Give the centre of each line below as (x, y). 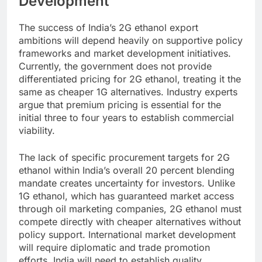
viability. (37, 130)
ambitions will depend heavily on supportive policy (131, 40)
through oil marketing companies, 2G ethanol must (130, 208)
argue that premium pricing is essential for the (120, 104)
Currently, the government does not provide (115, 66)
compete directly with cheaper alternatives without (130, 221)
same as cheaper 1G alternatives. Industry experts (128, 92)
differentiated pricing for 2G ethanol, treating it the (130, 79)
